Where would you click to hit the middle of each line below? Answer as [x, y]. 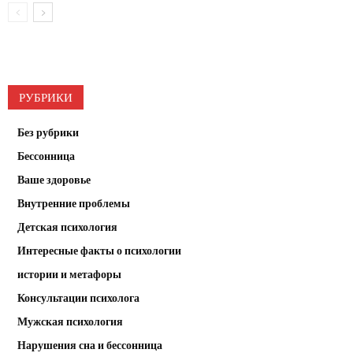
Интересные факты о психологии [99, 250]
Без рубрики [48, 132]
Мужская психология [70, 321]
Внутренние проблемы [74, 203]
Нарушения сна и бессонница [90, 345]
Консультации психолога [78, 297]
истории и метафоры [69, 274]
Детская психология [67, 227]
